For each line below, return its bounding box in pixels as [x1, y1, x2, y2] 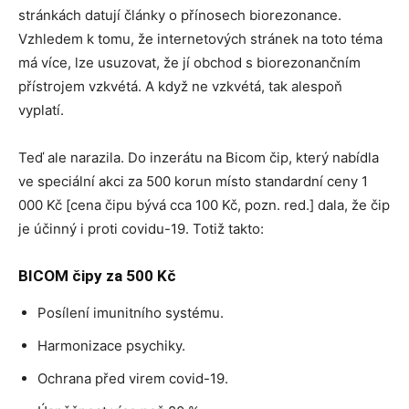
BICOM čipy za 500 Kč [18, 267, 176, 285]
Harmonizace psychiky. [37, 337, 185, 354]
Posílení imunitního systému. [37, 304, 224, 321]
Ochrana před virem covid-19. [37, 370, 228, 387]
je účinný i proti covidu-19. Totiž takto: [18, 220, 264, 237]
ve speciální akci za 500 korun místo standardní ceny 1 [18, 173, 368, 190]
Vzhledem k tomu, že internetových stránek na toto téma [18, 30, 383, 47]
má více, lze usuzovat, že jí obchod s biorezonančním [18, 54, 361, 71]
